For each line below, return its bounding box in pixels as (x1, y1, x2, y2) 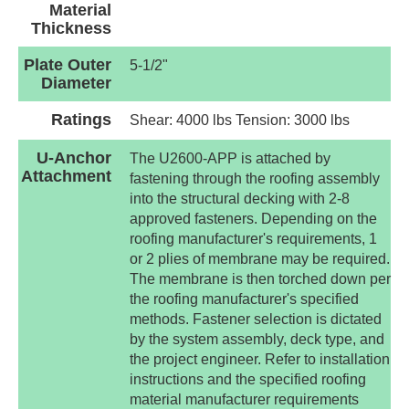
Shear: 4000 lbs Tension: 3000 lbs (130, 112, 350, 129)
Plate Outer (24, 56, 111, 75)
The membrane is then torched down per (130, 271, 391, 288)
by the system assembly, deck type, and (130, 331, 384, 348)
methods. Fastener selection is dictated (130, 311, 382, 328)
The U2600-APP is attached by (130, 151, 330, 167)
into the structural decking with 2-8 (130, 191, 350, 207)
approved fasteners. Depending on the (130, 211, 377, 227)
